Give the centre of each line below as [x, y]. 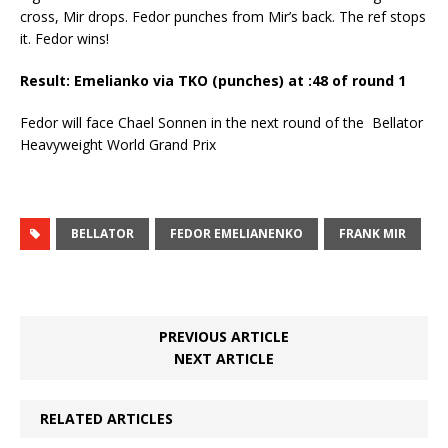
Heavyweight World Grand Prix [118, 144]
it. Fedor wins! [64, 38]
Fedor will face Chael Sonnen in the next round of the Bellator [221, 122]
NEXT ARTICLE [224, 358]
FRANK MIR [372, 233]
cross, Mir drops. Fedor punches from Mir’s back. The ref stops [223, 16]
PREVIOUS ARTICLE [224, 336]
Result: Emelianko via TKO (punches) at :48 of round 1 [213, 80]
